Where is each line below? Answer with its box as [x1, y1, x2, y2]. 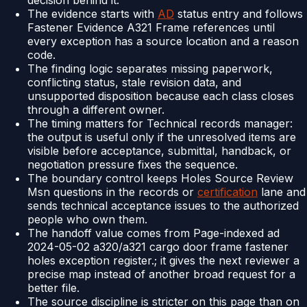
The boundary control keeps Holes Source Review [27, 171, 293, 186]
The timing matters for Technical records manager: [27, 116, 293, 131]
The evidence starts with [27, 7, 158, 21]
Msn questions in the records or [27, 185, 197, 199]
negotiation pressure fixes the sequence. [27, 158, 238, 172]
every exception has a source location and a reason [27, 34, 299, 49]
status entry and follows [174, 7, 303, 21]
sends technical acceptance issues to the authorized [27, 199, 299, 213]
